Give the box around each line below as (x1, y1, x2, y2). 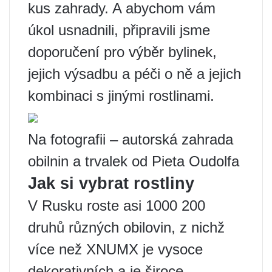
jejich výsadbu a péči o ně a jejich (28, 66, 241, 82)
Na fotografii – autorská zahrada (28, 131, 233, 148)
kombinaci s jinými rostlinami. (28, 87, 214, 104)
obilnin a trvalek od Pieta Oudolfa (28, 153, 239, 169)
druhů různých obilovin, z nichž (28, 219, 225, 236)
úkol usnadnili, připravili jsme (28, 22, 210, 38)
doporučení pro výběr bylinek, (28, 44, 217, 60)
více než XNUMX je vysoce (28, 241, 203, 257)
